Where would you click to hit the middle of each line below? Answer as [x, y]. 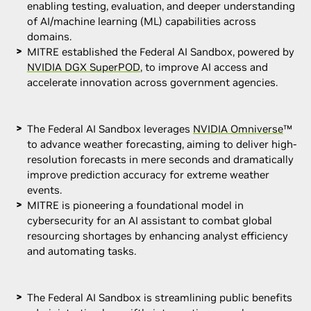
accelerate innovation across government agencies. [152, 82]
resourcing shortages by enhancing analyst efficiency [158, 235]
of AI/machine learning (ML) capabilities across [142, 21]
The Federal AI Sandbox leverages [110, 128]
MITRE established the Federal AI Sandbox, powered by [161, 51]
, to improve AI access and [204, 67]
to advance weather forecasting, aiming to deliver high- [162, 144]
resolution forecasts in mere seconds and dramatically [160, 159]
